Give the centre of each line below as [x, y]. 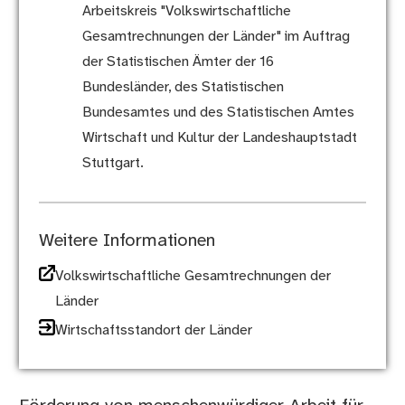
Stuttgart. [113, 164]
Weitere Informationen [127, 241]
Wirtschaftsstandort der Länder [153, 331]
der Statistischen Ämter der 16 [178, 62]
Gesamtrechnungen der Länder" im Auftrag [216, 37]
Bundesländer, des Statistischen [183, 88]
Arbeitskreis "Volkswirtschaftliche [186, 12]
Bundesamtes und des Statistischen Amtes [218, 113]
